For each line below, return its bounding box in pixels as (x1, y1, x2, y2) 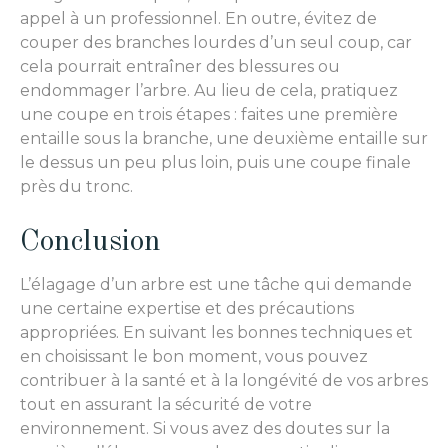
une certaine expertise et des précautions (20, 298, 354, 318)
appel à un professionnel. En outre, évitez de (20, 9, 377, 29)
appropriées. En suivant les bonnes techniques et (20, 322, 413, 342)
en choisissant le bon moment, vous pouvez (20, 346, 368, 366)
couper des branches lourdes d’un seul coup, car (20, 33, 412, 53)
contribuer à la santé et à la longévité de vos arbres (20, 370, 428, 390)
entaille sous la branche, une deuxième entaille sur (20, 129, 428, 149)
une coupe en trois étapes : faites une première (20, 105, 398, 125)
